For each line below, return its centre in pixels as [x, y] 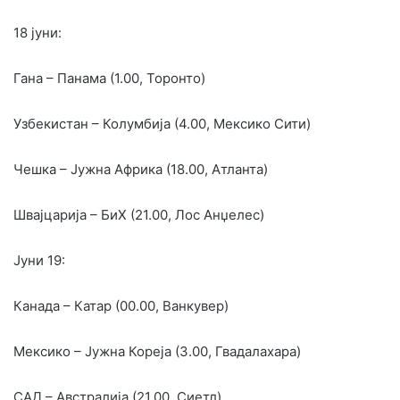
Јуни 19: [39, 260]
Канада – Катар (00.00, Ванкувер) [121, 305]
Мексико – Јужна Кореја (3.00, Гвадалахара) [157, 351]
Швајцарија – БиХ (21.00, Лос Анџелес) [139, 214]
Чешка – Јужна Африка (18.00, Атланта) [141, 169]
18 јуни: [37, 32]
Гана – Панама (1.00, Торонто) [109, 78]
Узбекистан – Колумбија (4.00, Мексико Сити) [162, 123]
